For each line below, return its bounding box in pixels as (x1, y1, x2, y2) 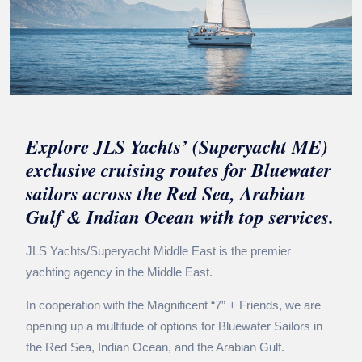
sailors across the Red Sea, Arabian (26, 180, 305, 208)
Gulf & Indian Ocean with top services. (26, 204, 334, 231)
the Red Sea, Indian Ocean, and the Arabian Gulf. (26, 340, 284, 355)
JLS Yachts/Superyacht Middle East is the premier (26, 244, 291, 259)
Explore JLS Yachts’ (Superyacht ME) (26, 133, 328, 161)
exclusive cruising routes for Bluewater (26, 157, 331, 184)
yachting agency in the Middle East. (26, 265, 213, 280)
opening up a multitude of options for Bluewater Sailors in (26, 319, 322, 334)
